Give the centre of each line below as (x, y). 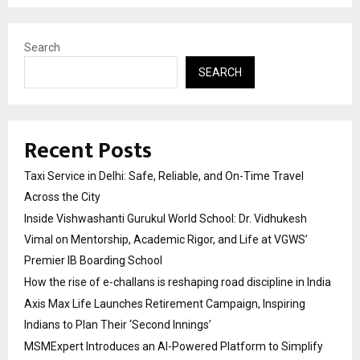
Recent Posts (88, 151)
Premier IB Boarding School (93, 261)
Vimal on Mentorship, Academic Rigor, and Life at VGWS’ (166, 240)
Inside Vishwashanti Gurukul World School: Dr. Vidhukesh (166, 219)
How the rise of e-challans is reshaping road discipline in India (178, 282)
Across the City (62, 197)
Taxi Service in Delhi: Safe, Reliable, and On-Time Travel (164, 176)
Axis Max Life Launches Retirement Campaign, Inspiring (165, 304)
